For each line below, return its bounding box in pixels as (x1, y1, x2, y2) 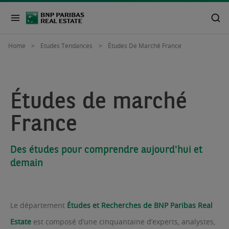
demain (10, 155, 43, 169)
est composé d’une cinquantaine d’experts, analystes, (31, 216, 215, 226)
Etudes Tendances (40, 41, 93, 50)
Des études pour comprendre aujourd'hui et (10, 142, 202, 155)
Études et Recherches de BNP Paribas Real (67, 200, 213, 210)
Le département (10, 200, 67, 210)
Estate (10, 216, 31, 226)
